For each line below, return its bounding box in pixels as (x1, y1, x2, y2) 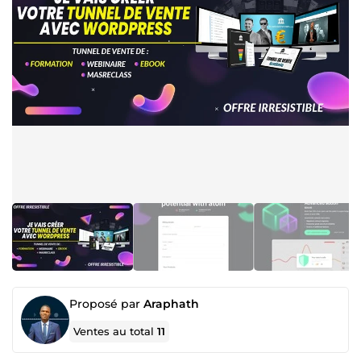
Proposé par (69, 297, 143, 311)
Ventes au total (73, 325, 158, 338)
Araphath (143, 297, 199, 311)
